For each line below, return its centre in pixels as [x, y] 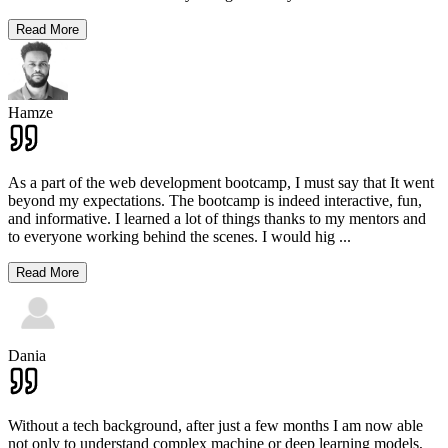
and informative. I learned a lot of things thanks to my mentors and [217, 218]
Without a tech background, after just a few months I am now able [215, 425]
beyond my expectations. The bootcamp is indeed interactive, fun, [215, 200]
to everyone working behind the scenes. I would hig [171, 236]
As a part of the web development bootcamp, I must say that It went [221, 182]
